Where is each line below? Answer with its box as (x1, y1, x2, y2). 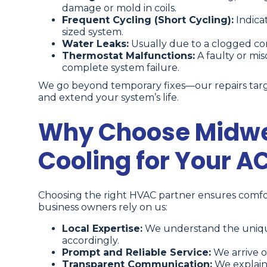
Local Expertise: (62, 223, 142, 235)
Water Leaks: (62, 38, 129, 50)
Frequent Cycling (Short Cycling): (62, 14, 234, 26)
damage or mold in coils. (62, 2, 176, 14)
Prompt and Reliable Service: (62, 247, 211, 259)
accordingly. (62, 235, 119, 247)
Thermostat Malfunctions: (62, 50, 195, 62)
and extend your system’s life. (38, 92, 179, 104)
